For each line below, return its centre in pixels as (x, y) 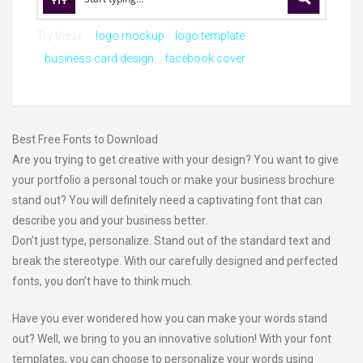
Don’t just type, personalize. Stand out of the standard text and (171, 241)
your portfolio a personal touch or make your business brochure (173, 180)
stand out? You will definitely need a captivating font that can (167, 200)
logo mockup (130, 36)
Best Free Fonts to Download (85, 139)
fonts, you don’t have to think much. (102, 281)
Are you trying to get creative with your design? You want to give (175, 160)
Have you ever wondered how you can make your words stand (170, 318)
